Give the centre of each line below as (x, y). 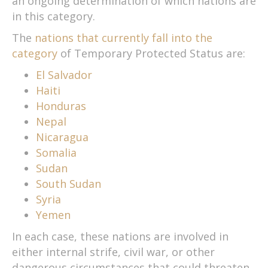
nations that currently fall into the (124, 37)
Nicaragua (62, 137)
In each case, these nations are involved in (120, 236)
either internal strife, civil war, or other (113, 252)
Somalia (56, 152)
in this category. (54, 16)
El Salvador (64, 74)
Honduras (61, 106)
